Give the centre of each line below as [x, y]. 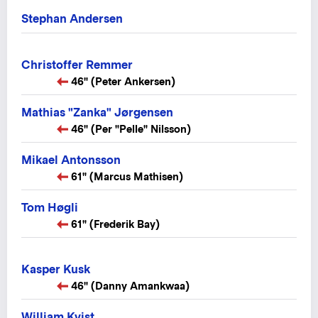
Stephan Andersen [72, 18]
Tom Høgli [50, 208]
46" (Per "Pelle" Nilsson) [131, 128]
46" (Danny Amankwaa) [130, 286]
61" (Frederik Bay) [115, 224]
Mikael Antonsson [71, 160]
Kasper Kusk [56, 270]
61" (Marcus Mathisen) [127, 177]
